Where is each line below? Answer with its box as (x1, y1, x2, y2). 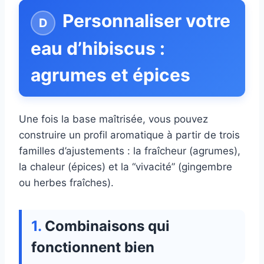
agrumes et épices (31, 64, 190, 86)
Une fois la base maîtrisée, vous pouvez (19, 113, 208, 126)
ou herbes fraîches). (19, 177, 114, 189)
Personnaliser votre (62, 10, 230, 32)
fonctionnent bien (31, 239, 154, 256)
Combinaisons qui (45, 217, 170, 235)
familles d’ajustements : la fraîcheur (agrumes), (19, 145, 240, 157)
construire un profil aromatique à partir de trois (19, 129, 240, 141)
